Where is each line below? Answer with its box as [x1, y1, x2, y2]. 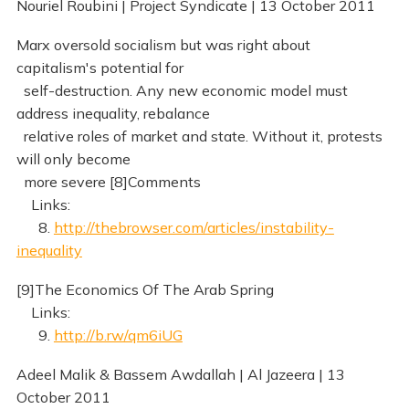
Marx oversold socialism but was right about [16, 35, 310, 54]
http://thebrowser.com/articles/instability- [53, 217, 334, 236]
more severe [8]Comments [16, 172, 201, 191]
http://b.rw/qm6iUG [53, 325, 183, 344]
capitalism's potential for [16, 58, 184, 77]
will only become [16, 149, 131, 168]
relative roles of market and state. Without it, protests [16, 126, 383, 145]
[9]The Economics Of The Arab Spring [16, 279, 274, 299]
